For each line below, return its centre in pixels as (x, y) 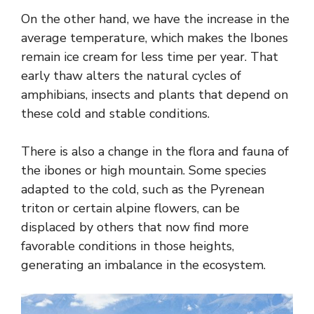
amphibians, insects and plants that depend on (155, 95)
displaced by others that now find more (135, 227)
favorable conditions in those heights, (128, 246)
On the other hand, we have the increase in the (155, 19)
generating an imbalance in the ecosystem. (143, 265)
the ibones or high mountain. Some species (144, 171)
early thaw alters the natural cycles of (131, 76)
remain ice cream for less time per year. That (150, 57)
